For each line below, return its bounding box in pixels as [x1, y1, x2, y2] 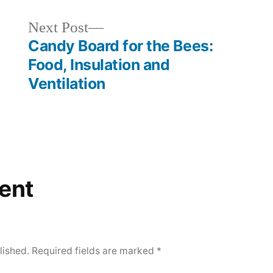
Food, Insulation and [28, 55, 170, 74]
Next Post [28, 18, 89, 37]
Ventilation [28, 74, 105, 93]
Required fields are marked [32, 244, 157, 257]
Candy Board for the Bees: [28, 36, 213, 55]
